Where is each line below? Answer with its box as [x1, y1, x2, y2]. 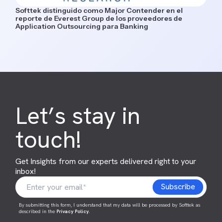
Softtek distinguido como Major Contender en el [15, 5, 183, 15]
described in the [19, 208, 57, 215]
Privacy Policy [56, 208, 89, 215]
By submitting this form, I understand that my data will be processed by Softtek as [19, 201, 201, 208]
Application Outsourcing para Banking [15, 21, 149, 31]
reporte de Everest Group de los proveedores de [15, 13, 183, 23]
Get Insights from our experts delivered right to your [15, 156, 197, 166]
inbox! [15, 166, 36, 176]
